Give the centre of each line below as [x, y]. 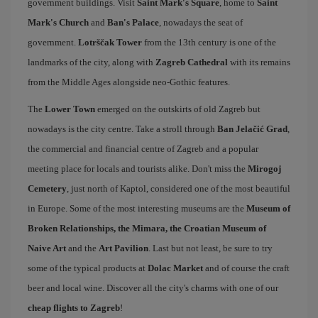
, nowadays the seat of [201, 22]
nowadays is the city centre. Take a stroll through [122, 128]
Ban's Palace [133, 22]
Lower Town [70, 109]
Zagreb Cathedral [192, 62]
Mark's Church [58, 22]
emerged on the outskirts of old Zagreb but [178, 109]
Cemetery [47, 188]
